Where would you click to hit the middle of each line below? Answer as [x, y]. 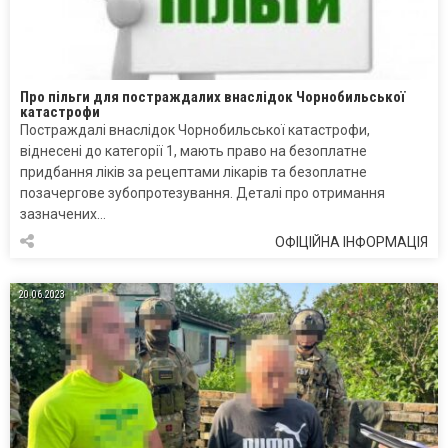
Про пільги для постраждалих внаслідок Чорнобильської [212, 97]
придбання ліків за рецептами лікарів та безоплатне [193, 172]
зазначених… [63, 214]
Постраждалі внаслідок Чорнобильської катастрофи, [195, 130]
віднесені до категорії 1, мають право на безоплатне [193, 151]
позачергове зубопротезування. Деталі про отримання [202, 193]
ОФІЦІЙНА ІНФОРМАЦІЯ [351, 242]
